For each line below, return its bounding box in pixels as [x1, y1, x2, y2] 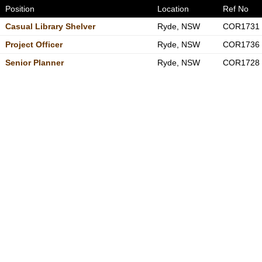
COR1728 [222, 58, 260, 67]
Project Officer [5, 40, 63, 49]
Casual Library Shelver [5, 22, 95, 31]
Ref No [222, 4, 249, 13]
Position [5, 4, 35, 13]
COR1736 [222, 40, 260, 49]
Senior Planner [5, 58, 64, 67]
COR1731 [222, 22, 260, 31]
